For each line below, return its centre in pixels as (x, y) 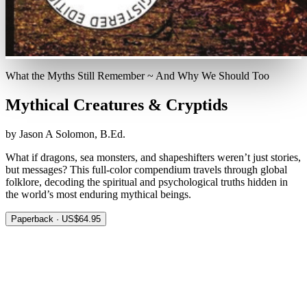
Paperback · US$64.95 (56, 219)
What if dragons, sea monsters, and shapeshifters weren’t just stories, (153, 157)
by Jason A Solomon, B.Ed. (65, 134)
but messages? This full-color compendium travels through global (146, 169)
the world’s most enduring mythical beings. (98, 194)
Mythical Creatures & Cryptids (116, 105)
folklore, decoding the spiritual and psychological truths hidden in (147, 182)
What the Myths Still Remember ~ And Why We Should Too (137, 76)
